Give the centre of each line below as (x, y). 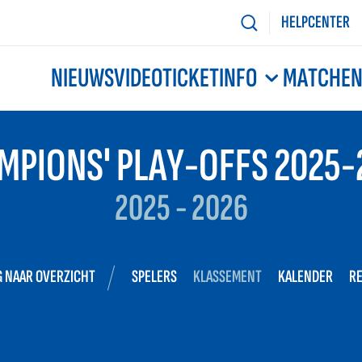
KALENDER (305, 277)
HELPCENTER (316, 22)
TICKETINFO (209, 78)
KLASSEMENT (227, 277)
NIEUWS (82, 78)
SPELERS (154, 277)
